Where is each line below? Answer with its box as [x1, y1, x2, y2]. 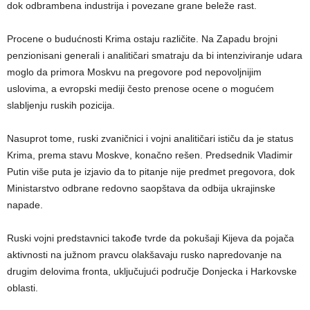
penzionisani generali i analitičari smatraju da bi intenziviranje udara [7, 50, 302, 62]
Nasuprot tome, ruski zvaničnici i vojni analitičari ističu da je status [7, 133, 293, 145]
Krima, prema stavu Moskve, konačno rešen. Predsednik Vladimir [7, 149, 293, 161]
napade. [7, 199, 43, 211]
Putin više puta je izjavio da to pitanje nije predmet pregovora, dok [7, 166, 295, 178]
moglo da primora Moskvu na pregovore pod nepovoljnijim [7, 66, 262, 78]
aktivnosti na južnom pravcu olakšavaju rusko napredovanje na [7, 249, 282, 261]
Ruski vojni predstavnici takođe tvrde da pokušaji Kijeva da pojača [7, 232, 294, 244]
